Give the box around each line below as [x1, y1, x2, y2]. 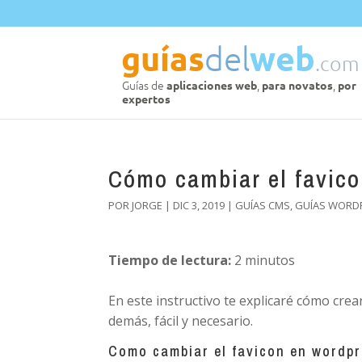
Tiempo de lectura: [108, 251, 232, 269]
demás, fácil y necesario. [108, 312, 254, 330]
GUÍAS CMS [235, 198, 291, 213]
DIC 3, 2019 [173, 198, 225, 213]
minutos [245, 251, 296, 269]
